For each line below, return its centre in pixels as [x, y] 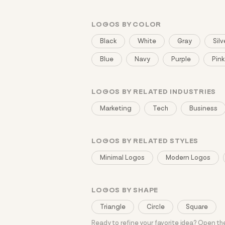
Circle [156, 207]
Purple [181, 59]
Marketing [116, 108]
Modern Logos [188, 158]
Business [204, 108]
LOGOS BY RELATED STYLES [145, 141]
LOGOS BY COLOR [127, 24]
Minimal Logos [123, 158]
